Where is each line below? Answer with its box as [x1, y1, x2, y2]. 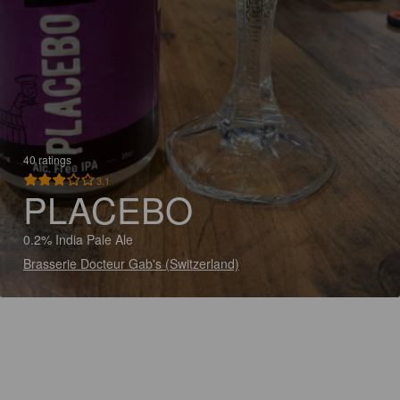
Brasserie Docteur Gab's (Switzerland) [23, 254, 239, 272]
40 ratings [23, 152, 71, 167]
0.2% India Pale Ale [23, 230, 133, 248]
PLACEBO [23, 183, 193, 234]
